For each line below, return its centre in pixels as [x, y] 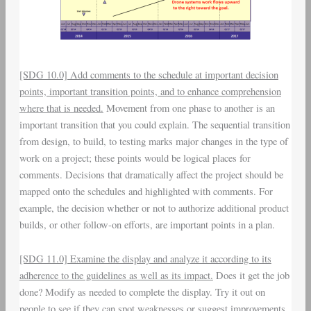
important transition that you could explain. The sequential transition [154, 124]
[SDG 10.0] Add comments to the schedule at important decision [149, 74]
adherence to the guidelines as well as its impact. [116, 276]
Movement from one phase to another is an [189, 108]
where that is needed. [61, 108]
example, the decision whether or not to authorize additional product [154, 208]
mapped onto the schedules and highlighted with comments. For [146, 191]
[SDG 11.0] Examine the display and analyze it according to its [145, 259]
